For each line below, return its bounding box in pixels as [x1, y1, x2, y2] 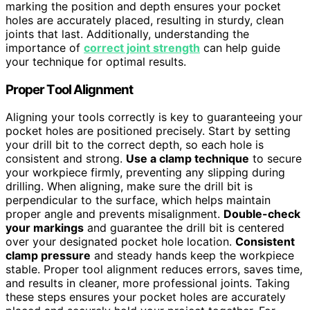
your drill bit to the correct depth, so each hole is [6, 138, 264, 152]
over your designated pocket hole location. [6, 235, 235, 249]
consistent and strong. [6, 152, 126, 166]
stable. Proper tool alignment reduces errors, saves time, [6, 262, 302, 277]
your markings [6, 221, 84, 235]
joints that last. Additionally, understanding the [6, 26, 249, 41]
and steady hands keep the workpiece [91, 248, 294, 263]
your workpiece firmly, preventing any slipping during [6, 165, 285, 180]
